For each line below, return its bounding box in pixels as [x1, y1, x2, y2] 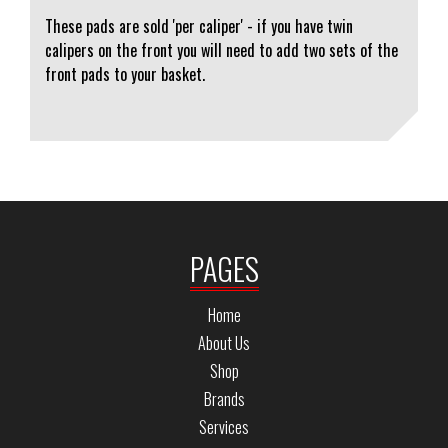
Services [199, 415, 249, 439]
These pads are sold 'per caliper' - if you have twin [45, 14, 353, 38]
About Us [198, 331, 250, 355]
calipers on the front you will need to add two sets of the [45, 38, 398, 62]
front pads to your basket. [45, 62, 205, 86]
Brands [203, 387, 245, 411]
